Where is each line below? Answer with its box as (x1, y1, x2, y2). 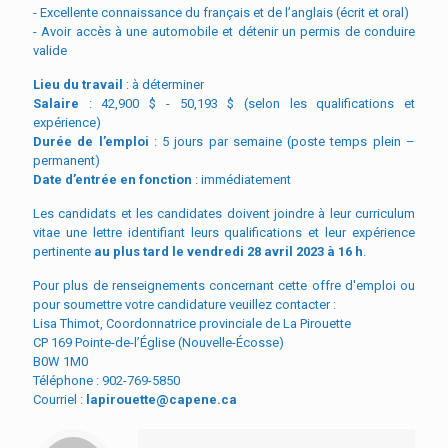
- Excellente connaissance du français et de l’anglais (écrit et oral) (33, 4, 409, 20)
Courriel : (33, 391, 86, 407)
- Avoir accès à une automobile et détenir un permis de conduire (33, 23, 415, 39)
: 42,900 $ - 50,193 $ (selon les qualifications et (79, 95, 415, 111)
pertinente (33, 243, 94, 259)
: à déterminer (123, 76, 204, 92)
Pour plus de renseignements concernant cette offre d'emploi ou (33, 277, 415, 293)
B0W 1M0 (33, 353, 88, 369)
